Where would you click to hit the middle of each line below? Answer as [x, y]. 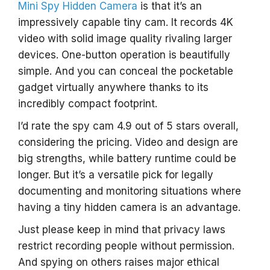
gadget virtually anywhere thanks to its [113, 87]
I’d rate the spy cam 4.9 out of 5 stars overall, [128, 126]
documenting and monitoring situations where [130, 191]
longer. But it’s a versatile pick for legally [116, 175]
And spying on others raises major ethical [119, 262]
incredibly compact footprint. [88, 104]
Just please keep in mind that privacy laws [122, 230]
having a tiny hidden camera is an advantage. [129, 207]
